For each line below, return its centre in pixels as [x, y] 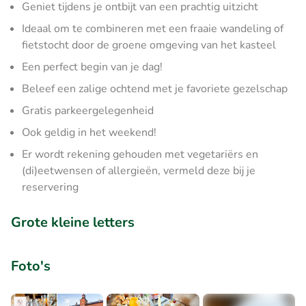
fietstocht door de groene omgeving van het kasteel [149, 45]
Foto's [31, 266]
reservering [50, 187]
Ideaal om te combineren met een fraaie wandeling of [153, 28]
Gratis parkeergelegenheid [88, 110]
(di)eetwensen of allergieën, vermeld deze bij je [139, 170]
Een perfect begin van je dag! [92, 67]
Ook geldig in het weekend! [89, 132]
